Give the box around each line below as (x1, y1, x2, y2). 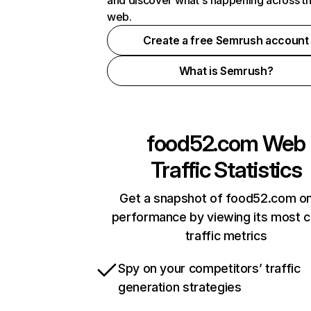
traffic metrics (185, 228, 267, 243)
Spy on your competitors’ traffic (118, 261, 301, 276)
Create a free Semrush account (143, 33, 309, 47)
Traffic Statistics (150, 156, 302, 183)
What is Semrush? (178, 64, 274, 78)
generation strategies (118, 280, 242, 294)
